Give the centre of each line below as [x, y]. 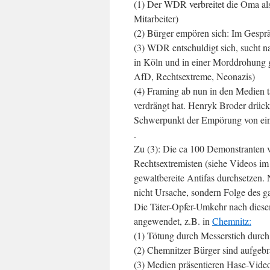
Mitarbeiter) [156, 18]
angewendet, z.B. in [173, 221]
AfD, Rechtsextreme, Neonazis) [194, 76]
